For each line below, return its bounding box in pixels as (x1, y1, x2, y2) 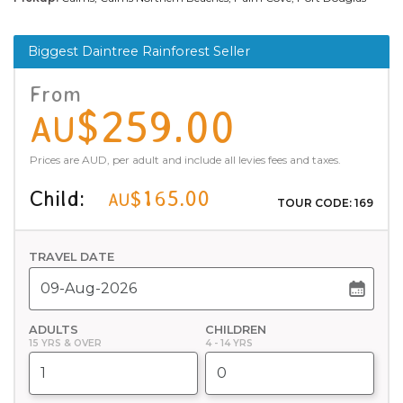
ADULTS (29, 322, 78, 336)
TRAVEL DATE (29, 249, 114, 264)
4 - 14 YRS (205, 336, 253, 349)
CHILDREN (205, 322, 266, 336)
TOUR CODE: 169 (277, 195, 373, 210)
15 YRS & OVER (29, 336, 102, 349)
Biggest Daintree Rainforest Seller (28, 42, 250, 59)
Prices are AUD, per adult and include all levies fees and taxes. (30, 152, 341, 166)
